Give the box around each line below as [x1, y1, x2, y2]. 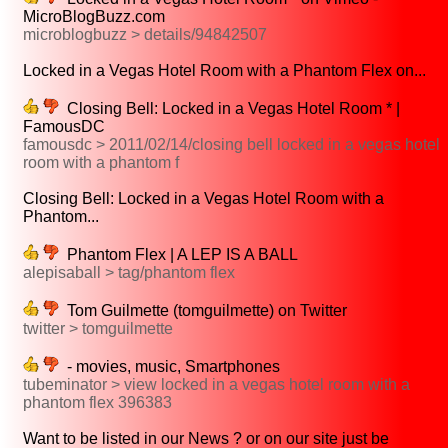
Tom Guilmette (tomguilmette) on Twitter [59, 302, 347, 320]
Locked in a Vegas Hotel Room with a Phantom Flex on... [23, 62, 426, 80]
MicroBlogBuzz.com [23, 8, 165, 26]
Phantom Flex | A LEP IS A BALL [59, 246, 298, 264]
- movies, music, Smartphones [59, 358, 280, 376]
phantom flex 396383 [23, 394, 172, 412]
